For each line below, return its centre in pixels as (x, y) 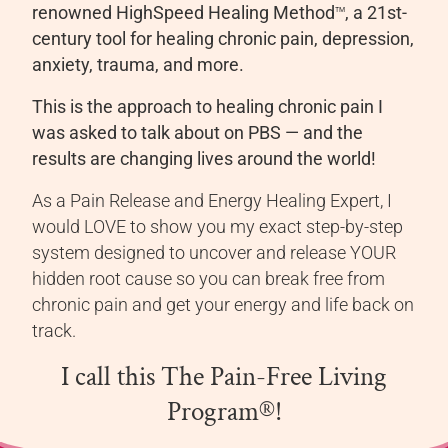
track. (54, 331)
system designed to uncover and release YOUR (214, 253)
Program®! (224, 412)
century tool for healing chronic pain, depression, (223, 39)
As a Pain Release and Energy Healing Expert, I (212, 201)
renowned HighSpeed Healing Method (184, 13)
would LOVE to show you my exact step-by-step (218, 227)
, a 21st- (376, 13)
